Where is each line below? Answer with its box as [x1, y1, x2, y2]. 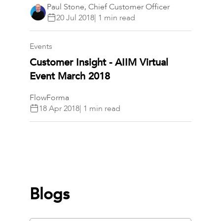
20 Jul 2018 [56, 12, 94, 23]
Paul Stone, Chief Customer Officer [46, 1, 170, 12]
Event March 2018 [29, 69, 110, 83]
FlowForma [29, 92, 69, 103]
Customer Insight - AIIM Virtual [29, 55, 168, 69]
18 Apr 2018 [38, 103, 79, 114]
